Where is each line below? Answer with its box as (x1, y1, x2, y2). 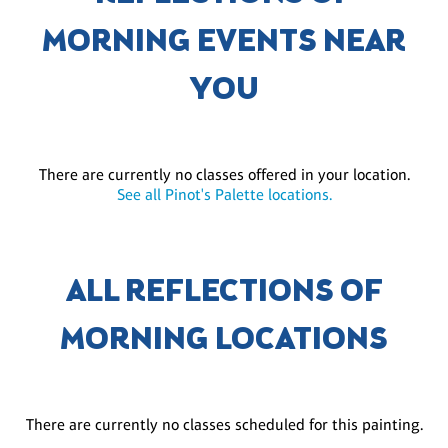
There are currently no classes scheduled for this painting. (25, 415, 423, 435)
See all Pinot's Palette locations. (116, 185, 332, 205)
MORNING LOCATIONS (60, 319, 388, 364)
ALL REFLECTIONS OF (65, 271, 383, 316)
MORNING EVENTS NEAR (42, 21, 406, 66)
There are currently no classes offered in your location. (38, 165, 410, 185)
